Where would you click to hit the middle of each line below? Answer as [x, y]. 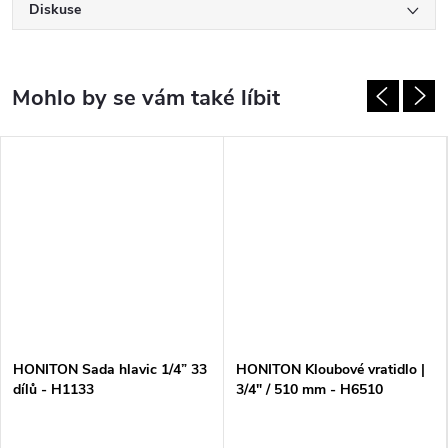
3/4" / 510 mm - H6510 [309, 389]
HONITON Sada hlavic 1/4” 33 [110, 369]
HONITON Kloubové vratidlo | [330, 369]
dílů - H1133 [53, 389]
